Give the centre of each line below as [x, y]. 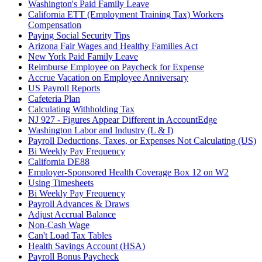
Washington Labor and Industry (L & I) [101, 130]
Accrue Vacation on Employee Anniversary [108, 78]
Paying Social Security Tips [79, 36]
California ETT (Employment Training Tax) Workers [126, 15]
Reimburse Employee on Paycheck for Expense [116, 67]
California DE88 [59, 162]
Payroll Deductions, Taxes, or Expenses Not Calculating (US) [142, 141]
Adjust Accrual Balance [72, 215]
